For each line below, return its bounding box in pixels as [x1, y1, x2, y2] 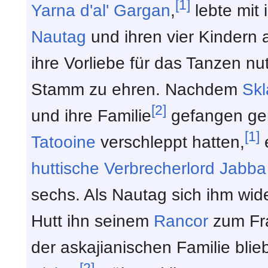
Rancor [154, 211, 208, 230]
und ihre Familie [31, 106, 151, 125]
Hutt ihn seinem [31, 211, 154, 230]
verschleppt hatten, [96, 132, 245, 151]
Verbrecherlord [104, 159, 215, 178]
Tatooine [31, 132, 96, 151]
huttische [31, 159, 99, 178]
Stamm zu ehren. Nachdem [31, 80, 242, 99]
